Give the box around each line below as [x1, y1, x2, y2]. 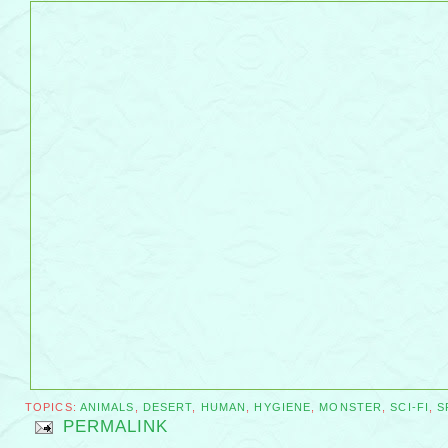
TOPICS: [25, 401, 80, 414]
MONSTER [319, 401, 383, 414]
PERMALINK [62, 417, 169, 437]
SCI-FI [390, 401, 429, 414]
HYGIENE [254, 401, 312, 414]
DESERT [142, 401, 193, 414]
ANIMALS [79, 401, 135, 414]
